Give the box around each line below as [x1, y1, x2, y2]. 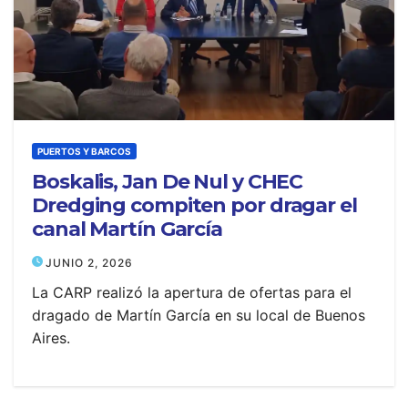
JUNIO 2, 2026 [46, 256, 133, 270]
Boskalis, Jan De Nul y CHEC [32, 169, 303, 194]
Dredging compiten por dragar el [32, 193, 357, 218]
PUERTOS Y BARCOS [37, 146, 131, 157]
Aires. [32, 329, 70, 347]
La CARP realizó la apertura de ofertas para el [32, 283, 352, 301]
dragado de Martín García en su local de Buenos [32, 306, 365, 324]
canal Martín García [32, 217, 223, 241]
